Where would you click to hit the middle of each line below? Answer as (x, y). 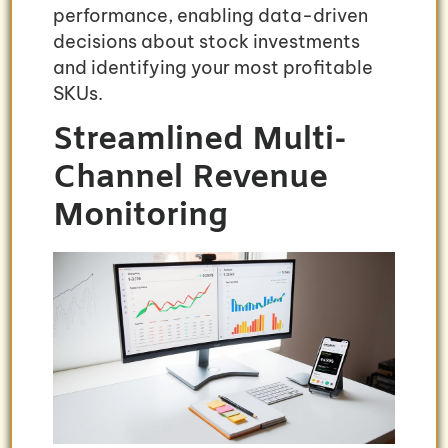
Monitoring (140, 216)
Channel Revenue (190, 178)
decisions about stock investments (206, 42)
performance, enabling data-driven (210, 16)
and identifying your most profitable (213, 68)
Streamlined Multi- (200, 140)
